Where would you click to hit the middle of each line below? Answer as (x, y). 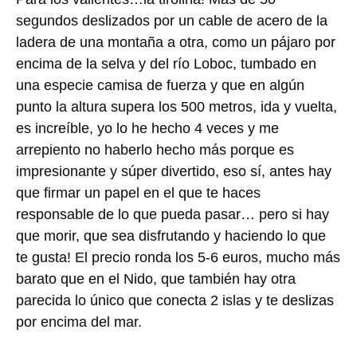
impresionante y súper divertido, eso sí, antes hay (174, 171)
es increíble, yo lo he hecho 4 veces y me (147, 128)
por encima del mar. (79, 322)
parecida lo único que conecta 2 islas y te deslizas (175, 300)
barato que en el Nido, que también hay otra (156, 279)
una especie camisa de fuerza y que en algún (160, 85)
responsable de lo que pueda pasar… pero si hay (173, 214)
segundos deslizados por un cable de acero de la (172, 20)
